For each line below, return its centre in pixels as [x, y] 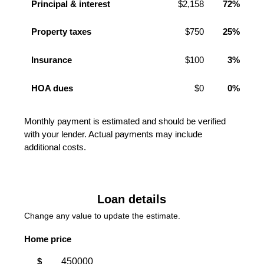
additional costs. [55, 147]
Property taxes [62, 32]
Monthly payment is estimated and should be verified [125, 121]
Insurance [52, 60]
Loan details [132, 199]
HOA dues [52, 88]
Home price [48, 239]
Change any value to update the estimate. [103, 216]
